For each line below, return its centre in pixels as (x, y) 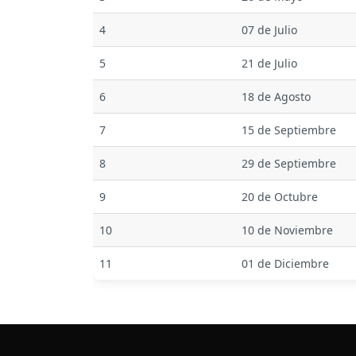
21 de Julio (269, 63)
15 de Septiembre (289, 130)
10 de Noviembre (287, 230)
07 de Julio (269, 30)
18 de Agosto (276, 97)
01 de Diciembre (285, 263)
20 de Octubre (280, 197)
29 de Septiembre (289, 163)
